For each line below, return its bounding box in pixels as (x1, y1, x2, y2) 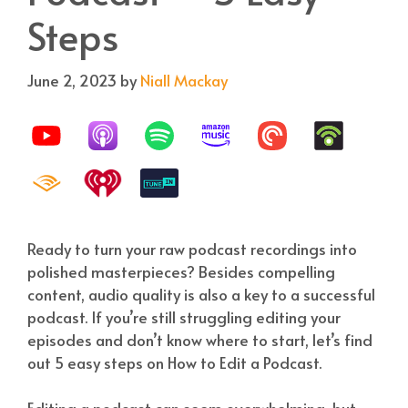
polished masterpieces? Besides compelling (27, 260, 335, 282)
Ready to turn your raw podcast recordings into (27, 237, 357, 260)
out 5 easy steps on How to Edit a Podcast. (27, 351, 321, 373)
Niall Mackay (140, 68, 228, 91)
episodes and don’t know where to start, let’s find (27, 328, 372, 351)
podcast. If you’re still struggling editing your (27, 305, 341, 328)
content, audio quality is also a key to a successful (27, 282, 375, 305)
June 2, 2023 (27, 68, 117, 91)
